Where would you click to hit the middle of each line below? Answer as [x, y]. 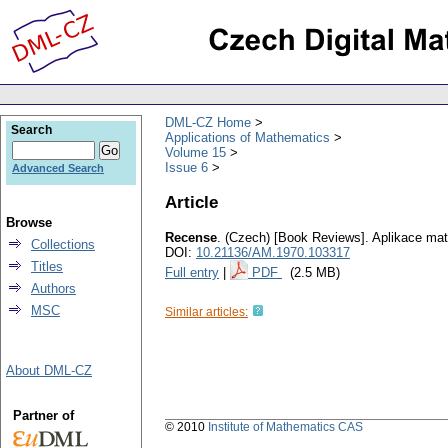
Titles [47, 266]
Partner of [43, 415]
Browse [29, 222]
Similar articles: [206, 312]
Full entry [192, 273]
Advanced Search [58, 168]
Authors [53, 288]
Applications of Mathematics [247, 137]
